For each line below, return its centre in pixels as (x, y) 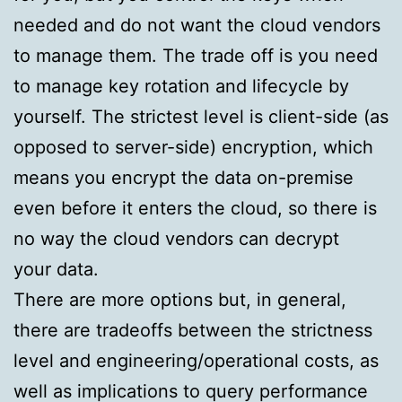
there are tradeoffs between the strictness (193, 331)
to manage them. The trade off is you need (196, 56)
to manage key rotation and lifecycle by (181, 87)
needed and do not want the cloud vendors (197, 26)
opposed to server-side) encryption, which (193, 148)
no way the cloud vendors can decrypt (176, 239)
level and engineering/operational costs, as (196, 361)
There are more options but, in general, (180, 300)
